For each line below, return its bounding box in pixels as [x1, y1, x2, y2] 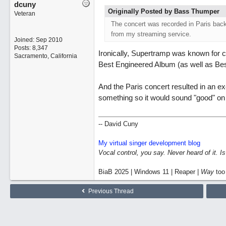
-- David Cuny [98, 120, 138, 128]
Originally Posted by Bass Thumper [107, 8, 219, 15]
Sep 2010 [35, 36, 63, 43]
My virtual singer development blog [98, 139, 200, 147]
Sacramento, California [14, 52, 77, 60]
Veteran [14, 10, 35, 17]
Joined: [14, 36, 36, 43]
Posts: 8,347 [14, 44, 48, 51]
